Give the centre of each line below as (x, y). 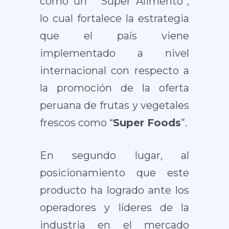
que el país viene (114, 36)
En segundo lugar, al (114, 155)
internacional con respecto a (114, 71)
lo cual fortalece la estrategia (114, 18)
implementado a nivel (114, 53)
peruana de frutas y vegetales (114, 105)
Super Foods (147, 123)
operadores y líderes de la (114, 208)
